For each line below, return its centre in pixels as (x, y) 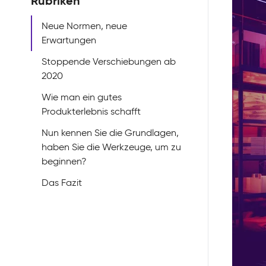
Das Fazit (62, 183)
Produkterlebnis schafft (91, 111)
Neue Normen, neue (84, 26)
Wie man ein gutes (82, 97)
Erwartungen (69, 40)
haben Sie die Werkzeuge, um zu (111, 147)
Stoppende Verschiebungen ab (109, 61)
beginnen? (64, 161)
